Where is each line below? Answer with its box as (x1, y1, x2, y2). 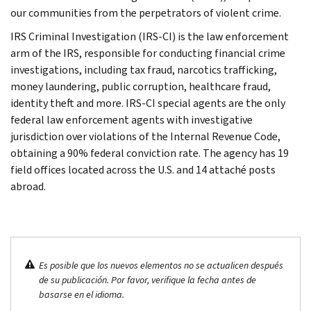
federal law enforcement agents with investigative (10, 112, 253, 127)
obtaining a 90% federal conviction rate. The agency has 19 (10, 145, 289, 160)
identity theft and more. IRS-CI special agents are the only (10, 95, 285, 110)
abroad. (10, 178, 46, 194)
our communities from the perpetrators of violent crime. (10, 5, 281, 20)
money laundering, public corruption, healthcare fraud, (10, 78, 271, 94)
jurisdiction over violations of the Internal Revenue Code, (10, 128, 280, 144)
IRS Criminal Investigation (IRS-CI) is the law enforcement (10, 28, 289, 44)
